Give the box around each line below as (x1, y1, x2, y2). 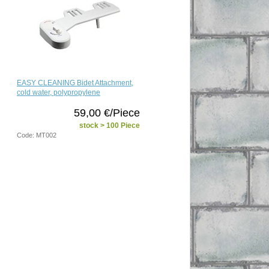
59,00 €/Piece (74, 106, 140, 119)
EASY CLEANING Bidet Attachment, (17, 78, 133, 87)
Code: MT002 (17, 131, 56, 139)
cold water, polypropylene (17, 88, 100, 97)
